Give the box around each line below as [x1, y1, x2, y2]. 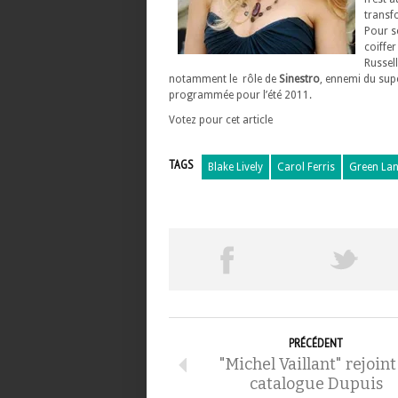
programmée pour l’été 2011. [169, 89, 312, 101]
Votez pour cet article [169, 114, 273, 126]
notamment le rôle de [169, 73, 279, 85]
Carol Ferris [277, 161, 335, 173]
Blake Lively [208, 161, 263, 173]
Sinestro [279, 73, 320, 85]
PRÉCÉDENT [289, 335, 343, 351]
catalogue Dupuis [249, 374, 383, 394]
